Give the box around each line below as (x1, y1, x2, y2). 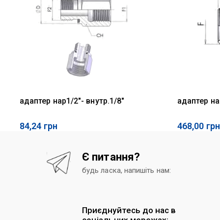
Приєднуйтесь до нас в (82, 205, 176, 216)
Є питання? (82, 150, 140, 163)
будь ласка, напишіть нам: (82, 165, 171, 175)
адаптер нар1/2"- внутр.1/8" (20, 96, 125, 106)
